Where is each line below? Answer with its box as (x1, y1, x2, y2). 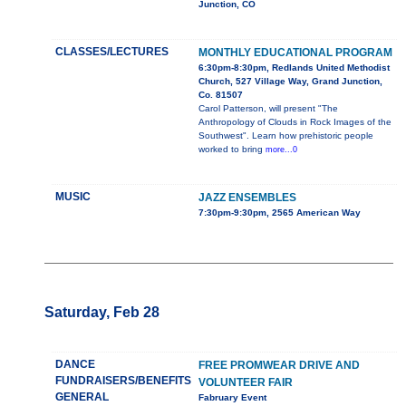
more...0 (265, 145, 297, 155)
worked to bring (198, 144, 266, 155)
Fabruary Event (198, 392, 266, 403)
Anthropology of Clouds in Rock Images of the (198, 117, 391, 128)
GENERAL (54, 391, 109, 404)
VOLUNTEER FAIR (198, 376, 293, 390)
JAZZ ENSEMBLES (198, 191, 296, 205)
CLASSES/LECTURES (54, 45, 169, 59)
